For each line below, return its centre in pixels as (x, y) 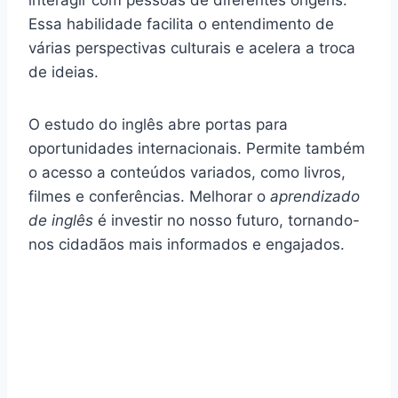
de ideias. (64, 72)
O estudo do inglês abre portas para (158, 124)
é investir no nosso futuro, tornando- (227, 220)
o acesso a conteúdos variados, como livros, (187, 172)
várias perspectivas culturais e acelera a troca (192, 48)
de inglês (61, 220)
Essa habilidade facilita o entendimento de (181, 24)
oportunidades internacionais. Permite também (197, 148)
